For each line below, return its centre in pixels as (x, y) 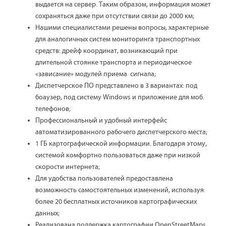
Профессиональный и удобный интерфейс (101, 121)
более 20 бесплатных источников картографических (116, 202)
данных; (47, 213)
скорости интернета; (68, 167)
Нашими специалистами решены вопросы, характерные (122, 28)
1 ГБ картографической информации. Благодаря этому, (121, 144)
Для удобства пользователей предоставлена (104, 179)
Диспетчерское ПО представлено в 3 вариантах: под (116, 86)
